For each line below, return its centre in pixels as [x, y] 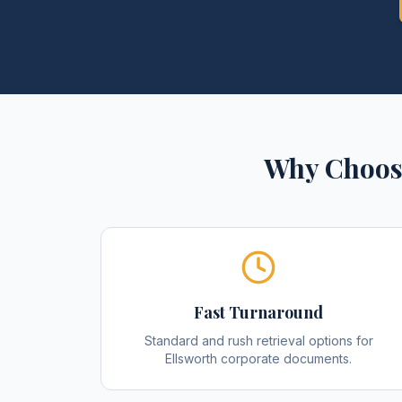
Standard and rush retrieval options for [258, 341]
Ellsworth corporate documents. [258, 358]
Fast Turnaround [258, 312]
